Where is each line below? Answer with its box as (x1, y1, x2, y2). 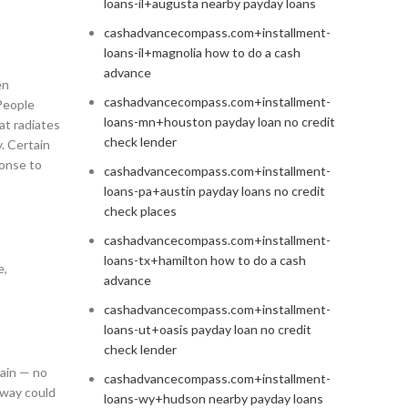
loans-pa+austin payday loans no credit (103, 183, 325, 199)
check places (103, 203, 177, 219)
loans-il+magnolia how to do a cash (103, 45, 301, 61)
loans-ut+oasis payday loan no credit (103, 321, 311, 338)
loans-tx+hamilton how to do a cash (103, 252, 306, 269)
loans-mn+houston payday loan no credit (103, 114, 335, 130)
